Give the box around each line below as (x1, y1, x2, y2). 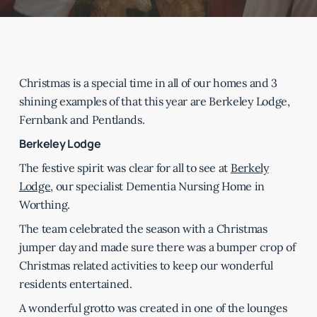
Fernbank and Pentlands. (18, 113, 145, 127)
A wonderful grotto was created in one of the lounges (18, 301, 287, 315)
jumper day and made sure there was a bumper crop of (18, 240, 296, 254)
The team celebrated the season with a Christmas (18, 221, 267, 236)
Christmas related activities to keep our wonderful (18, 258, 273, 272)
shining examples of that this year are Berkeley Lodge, (18, 94, 290, 108)
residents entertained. (18, 277, 132, 291)
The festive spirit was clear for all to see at (18, 161, 231, 175)
